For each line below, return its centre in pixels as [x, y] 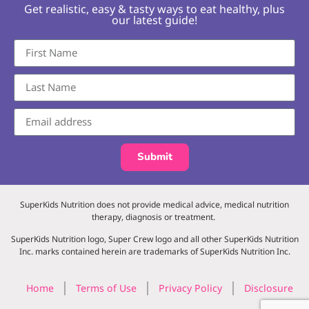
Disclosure [269, 288]
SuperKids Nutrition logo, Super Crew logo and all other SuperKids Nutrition [154, 239]
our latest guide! [154, 20]
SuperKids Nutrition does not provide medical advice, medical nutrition [154, 204]
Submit [154, 157]
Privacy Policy [190, 288]
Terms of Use [106, 288]
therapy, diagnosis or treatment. [154, 217]
